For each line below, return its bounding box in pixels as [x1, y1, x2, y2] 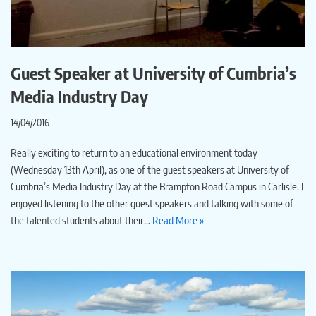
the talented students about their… [11, 213, 152, 226]
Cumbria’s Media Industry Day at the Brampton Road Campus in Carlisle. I [11, 179, 303, 193]
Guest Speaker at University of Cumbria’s [11, 61, 296, 83]
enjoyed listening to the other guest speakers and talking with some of [11, 196, 293, 209]
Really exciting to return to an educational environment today [11, 145, 257, 159]
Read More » [152, 213, 204, 226]
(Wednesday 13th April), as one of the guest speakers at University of [11, 162, 289, 176]
